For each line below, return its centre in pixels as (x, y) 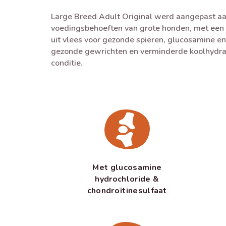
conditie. (67, 63)
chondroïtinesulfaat (127, 191)
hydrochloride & (127, 179)
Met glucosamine (127, 168)
